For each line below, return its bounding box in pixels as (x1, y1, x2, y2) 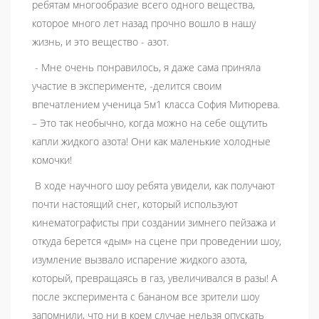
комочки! (32, 153, 72, 167)
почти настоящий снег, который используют (32, 197, 238, 211)
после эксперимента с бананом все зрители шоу (32, 290, 259, 304)
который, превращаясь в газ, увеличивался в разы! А (32, 271, 277, 286)
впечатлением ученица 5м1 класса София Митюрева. (32, 98, 280, 112)
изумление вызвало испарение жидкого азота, (32, 253, 247, 267)
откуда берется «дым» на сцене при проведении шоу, (32, 234, 281, 249)
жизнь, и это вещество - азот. (32, 35, 169, 49)
